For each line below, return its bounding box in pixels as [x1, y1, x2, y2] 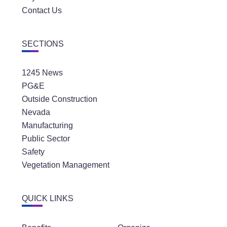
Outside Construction [21, 95, 97, 104]
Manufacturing [21, 121, 73, 130]
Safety [21, 147, 45, 157]
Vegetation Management [21, 161, 109, 170]
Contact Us [21, 6, 62, 15]
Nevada [21, 108, 50, 117]
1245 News [21, 68, 63, 78]
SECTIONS [21, 39, 64, 48]
